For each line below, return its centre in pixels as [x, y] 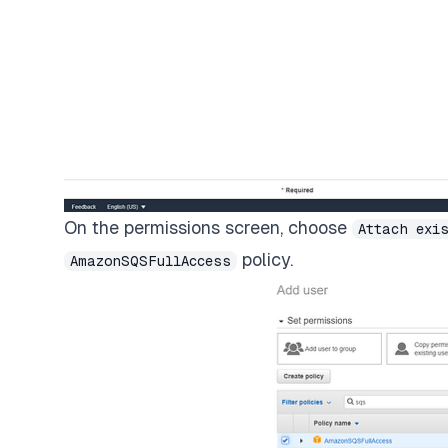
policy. [265, 260]
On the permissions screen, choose [208, 228]
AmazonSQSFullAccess [150, 261]
